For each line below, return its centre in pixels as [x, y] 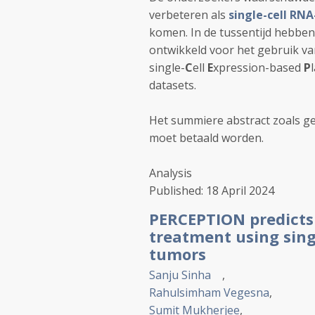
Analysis [171, 173]
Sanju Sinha [180, 275]
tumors [178, 254]
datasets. [173, 85]
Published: [178, 191]
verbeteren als [189, 15]
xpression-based [257, 67]
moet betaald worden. [206, 138]
